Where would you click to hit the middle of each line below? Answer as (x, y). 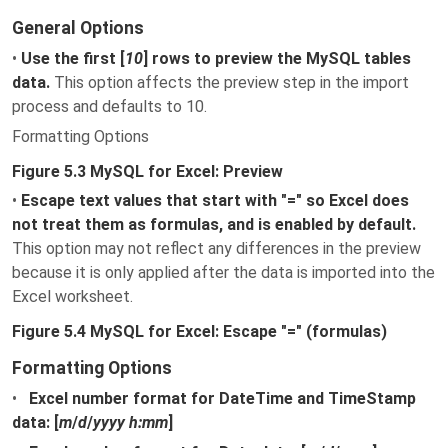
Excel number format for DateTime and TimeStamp (222, 398)
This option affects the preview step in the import (229, 82)
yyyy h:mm (130, 422)
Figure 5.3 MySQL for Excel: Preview (147, 171)
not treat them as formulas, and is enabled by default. (214, 224)
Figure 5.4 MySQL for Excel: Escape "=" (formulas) (199, 331)
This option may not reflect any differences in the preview (216, 248)
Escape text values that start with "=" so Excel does (215, 200)
